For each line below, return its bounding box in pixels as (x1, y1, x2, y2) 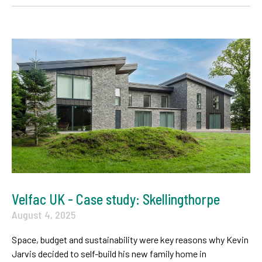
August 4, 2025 (12, 208, 75, 222)
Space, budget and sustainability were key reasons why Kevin (12, 234, 249, 246)
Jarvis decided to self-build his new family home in (12, 248, 206, 260)
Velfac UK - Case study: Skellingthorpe (12, 191, 220, 208)
